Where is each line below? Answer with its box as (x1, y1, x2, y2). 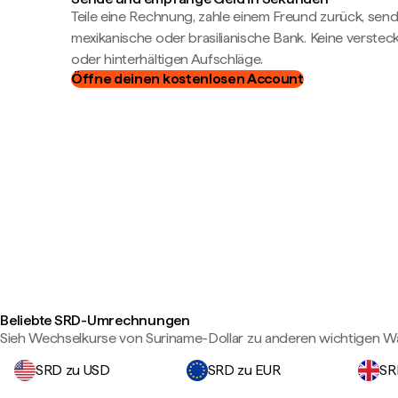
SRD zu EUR (207, 362, 281, 378)
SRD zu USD (36, 362, 110, 378)
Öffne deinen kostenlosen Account (71, 69, 304, 87)
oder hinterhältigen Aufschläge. (71, 50, 264, 68)
